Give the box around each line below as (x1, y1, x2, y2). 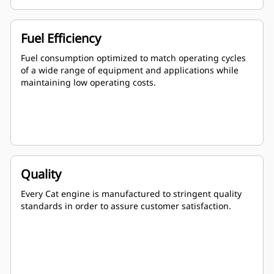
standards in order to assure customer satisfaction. (21, 200, 231, 212)
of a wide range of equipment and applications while (21, 64, 239, 76)
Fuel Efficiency (21, 30, 101, 47)
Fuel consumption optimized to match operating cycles (21, 52, 246, 64)
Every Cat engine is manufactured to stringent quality (21, 188, 242, 200)
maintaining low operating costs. (21, 76, 156, 89)
